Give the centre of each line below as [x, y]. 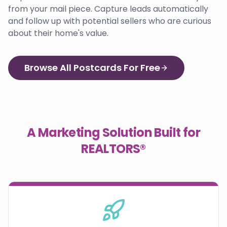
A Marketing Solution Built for [113, 132]
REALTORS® [113, 148]
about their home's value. [58, 33]
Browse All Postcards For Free [92, 67]
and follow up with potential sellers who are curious [110, 21]
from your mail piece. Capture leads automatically [108, 9]
